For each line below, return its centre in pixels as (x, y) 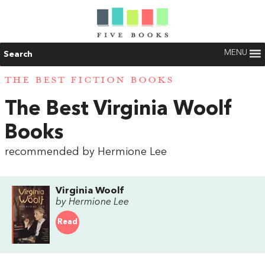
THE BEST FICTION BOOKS (89, 80)
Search (18, 54)
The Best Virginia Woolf (118, 109)
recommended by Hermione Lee (86, 152)
